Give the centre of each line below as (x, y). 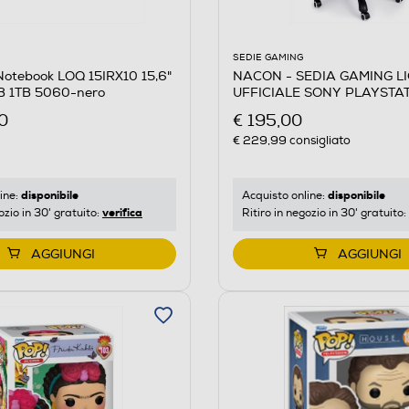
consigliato (318, 140)
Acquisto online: (284, 195)
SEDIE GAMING (267, 58)
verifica (122, 212)
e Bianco (259, 110)
